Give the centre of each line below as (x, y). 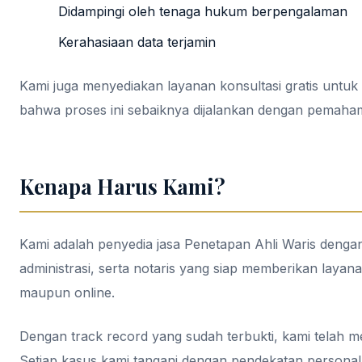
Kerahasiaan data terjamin (137, 42)
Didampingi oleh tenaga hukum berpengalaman (203, 11)
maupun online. (67, 293)
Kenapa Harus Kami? (122, 186)
